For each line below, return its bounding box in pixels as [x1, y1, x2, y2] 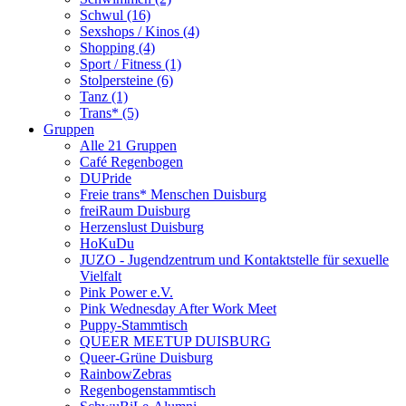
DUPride [80, 170, 131, 186]
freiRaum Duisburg [80, 203, 190, 218]
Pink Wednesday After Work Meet [80, 301, 276, 316]
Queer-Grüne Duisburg [80, 350, 213, 365]
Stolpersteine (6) [80, 72, 173, 88]
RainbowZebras [80, 366, 171, 382]
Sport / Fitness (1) [80, 56, 181, 72]
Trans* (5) [80, 105, 139, 121]
